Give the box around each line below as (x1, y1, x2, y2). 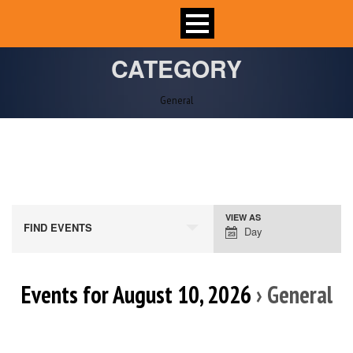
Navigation (212, 266, 283, 288)
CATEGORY (111, 51, 242, 85)
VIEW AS (225, 211, 261, 223)
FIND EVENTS (24, 220, 92, 235)
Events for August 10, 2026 (20, 279, 251, 310)
